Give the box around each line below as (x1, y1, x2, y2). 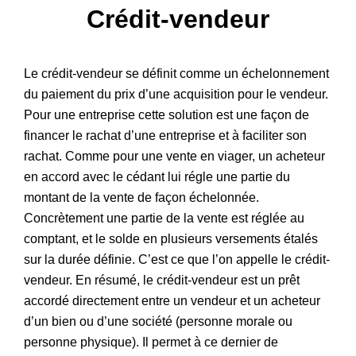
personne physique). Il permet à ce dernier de (24, 335, 278, 349)
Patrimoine (124, 8, 256, 37)
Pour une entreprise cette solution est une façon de (24, 107, 309, 122)
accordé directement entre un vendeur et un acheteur (24, 293, 320, 308)
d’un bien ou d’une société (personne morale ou (24, 314, 292, 328)
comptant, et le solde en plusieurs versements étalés (24, 231, 318, 246)
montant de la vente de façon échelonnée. (24, 190, 259, 204)
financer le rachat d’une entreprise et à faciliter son (24, 128, 307, 142)
